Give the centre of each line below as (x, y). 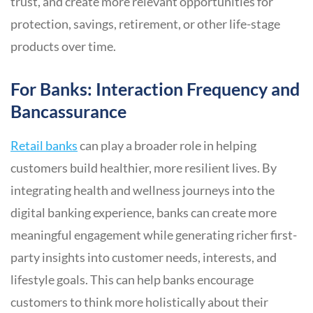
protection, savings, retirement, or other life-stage (145, 24)
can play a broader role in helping (167, 146)
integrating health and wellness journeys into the (143, 190)
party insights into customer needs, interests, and (144, 257)
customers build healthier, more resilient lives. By (144, 168)
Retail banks (44, 146)
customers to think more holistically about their (139, 302)
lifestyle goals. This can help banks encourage (132, 280)
